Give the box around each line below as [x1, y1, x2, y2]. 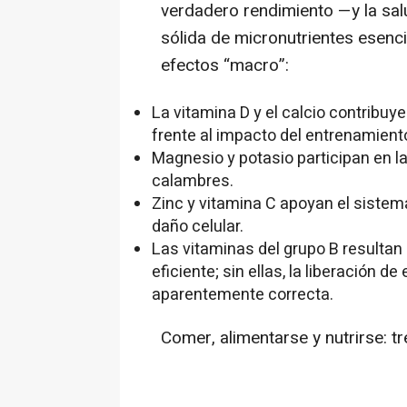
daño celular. [152, 214, 243, 240]
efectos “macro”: [161, 53, 289, 79]
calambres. [152, 169, 233, 194]
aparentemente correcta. [152, 283, 333, 308]
